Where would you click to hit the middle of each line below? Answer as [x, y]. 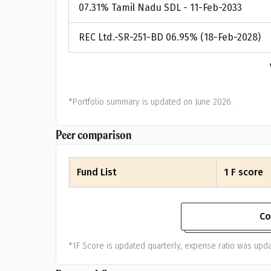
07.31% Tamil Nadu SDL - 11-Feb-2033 [160, 8]
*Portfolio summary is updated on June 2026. [151, 102]
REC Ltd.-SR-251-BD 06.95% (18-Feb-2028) [170, 37]
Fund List [97, 172]
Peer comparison [94, 135]
